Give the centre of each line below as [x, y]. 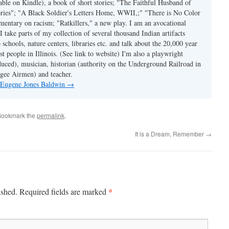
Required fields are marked [64, 191]
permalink [51, 115]
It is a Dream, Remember [170, 134]
